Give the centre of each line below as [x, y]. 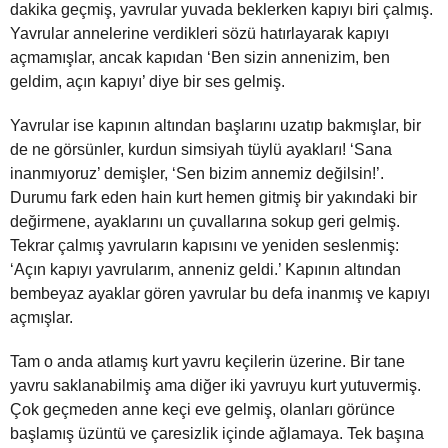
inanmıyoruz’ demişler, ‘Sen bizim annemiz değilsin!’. [197, 174]
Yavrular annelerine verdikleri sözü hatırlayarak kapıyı [199, 34]
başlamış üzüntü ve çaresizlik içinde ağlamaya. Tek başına [217, 434]
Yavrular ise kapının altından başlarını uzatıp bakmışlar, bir [215, 126]
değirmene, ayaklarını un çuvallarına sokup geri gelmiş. [205, 222]
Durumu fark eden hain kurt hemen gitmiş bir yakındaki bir [213, 198]
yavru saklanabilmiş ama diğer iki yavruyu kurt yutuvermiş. [215, 386]
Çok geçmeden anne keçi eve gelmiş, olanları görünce [202, 410]
